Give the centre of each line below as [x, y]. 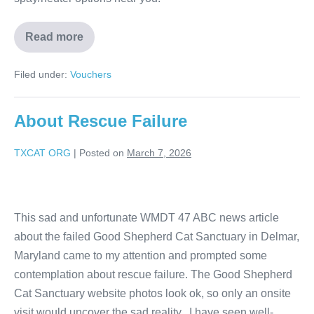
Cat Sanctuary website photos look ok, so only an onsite [152, 294]
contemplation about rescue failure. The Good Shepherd [153, 275]
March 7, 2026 [159, 153]
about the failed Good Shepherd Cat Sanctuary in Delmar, [157, 237]
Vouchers [91, 75]
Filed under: [41, 75]
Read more [54, 37]
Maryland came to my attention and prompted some [141, 256]
